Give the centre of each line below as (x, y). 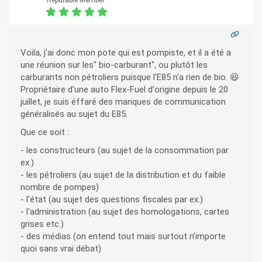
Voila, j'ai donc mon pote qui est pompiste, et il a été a (126, 53)
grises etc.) (42, 224)
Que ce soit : (45, 132)
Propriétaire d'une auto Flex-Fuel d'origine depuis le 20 (124, 90)
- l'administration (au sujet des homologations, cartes (125, 212)
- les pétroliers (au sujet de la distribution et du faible (123, 175)
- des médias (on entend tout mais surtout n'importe (123, 237)
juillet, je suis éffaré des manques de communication (123, 102)
